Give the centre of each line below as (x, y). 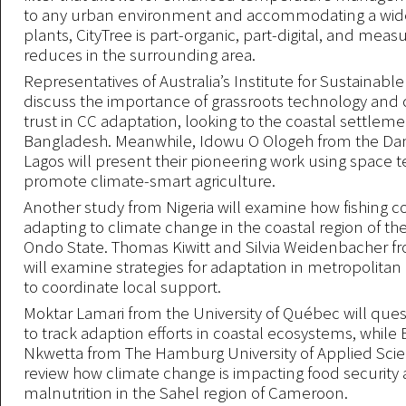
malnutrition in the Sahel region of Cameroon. (186, 392)
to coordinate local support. (122, 286)
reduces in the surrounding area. (140, 54)
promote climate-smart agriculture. (150, 180)
